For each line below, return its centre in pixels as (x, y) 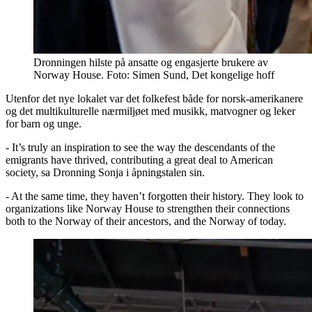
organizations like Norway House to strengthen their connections (148, 208)
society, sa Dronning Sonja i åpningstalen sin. (105, 172)
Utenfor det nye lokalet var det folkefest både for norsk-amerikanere (154, 98)
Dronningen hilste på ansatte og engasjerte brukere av (151, 62)
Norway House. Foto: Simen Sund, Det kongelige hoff (154, 75)
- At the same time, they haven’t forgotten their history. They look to (155, 196)
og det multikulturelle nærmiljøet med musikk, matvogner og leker (150, 111)
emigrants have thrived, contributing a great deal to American (139, 159)
